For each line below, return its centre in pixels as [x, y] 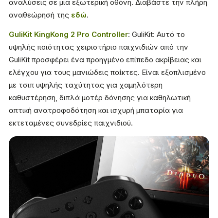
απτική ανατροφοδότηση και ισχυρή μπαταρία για [96, 110]
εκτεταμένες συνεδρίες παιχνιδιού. [71, 123]
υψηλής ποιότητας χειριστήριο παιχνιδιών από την [99, 47]
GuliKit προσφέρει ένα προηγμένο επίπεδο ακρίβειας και [105, 60]
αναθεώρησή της [40, 15]
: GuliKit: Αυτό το [156, 35]
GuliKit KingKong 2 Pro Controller [68, 35]
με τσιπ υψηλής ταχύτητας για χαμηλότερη [86, 85]
